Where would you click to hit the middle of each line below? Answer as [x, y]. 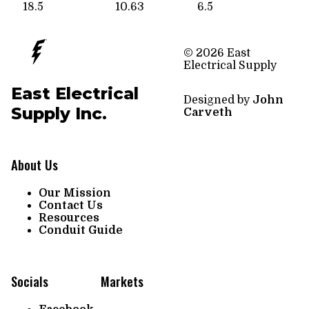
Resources [69, 218]
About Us [34, 165]
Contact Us [71, 206]
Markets [122, 281]
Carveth [208, 112]
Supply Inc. [59, 113]
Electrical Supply [230, 65]
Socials [30, 281]
